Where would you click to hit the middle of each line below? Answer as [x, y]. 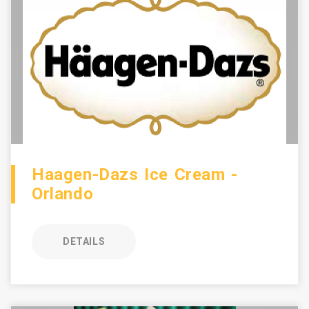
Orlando [63, 194]
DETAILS [84, 241]
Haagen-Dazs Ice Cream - [135, 175]
